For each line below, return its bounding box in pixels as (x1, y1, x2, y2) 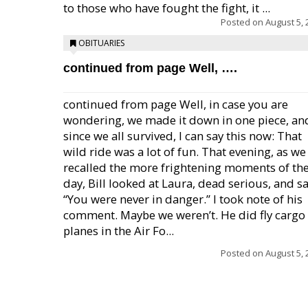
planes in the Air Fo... (63, 223, 174, 239)
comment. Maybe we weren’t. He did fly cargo (63, 207, 305, 223)
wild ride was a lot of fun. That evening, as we (63, 144, 306, 159)
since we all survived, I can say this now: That (63, 128, 302, 144)
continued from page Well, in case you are (63, 96, 288, 112)
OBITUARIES (78, 37, 124, 49)
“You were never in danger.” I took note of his (63, 191, 302, 207)
